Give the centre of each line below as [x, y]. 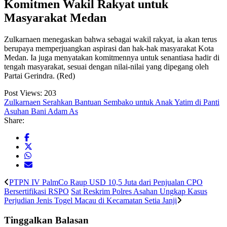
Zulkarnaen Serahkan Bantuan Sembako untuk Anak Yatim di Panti [112, 102]
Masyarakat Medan [55, 18]
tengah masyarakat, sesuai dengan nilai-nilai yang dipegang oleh [106, 67]
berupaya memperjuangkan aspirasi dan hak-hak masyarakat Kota [109, 49]
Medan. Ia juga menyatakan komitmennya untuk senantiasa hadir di [112, 58]
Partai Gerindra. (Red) [40, 76]
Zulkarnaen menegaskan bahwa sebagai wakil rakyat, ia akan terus [110, 40]
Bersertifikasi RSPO [36, 192]
